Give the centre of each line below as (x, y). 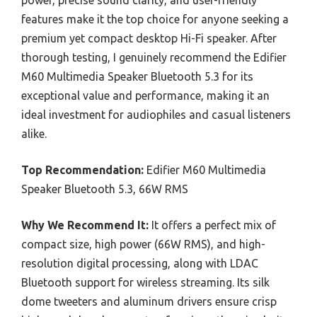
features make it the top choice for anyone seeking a (155, 19)
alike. (34, 134)
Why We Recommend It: (85, 225)
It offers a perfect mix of (212, 225)
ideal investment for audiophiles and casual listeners (156, 115)
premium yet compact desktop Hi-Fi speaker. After (149, 38)
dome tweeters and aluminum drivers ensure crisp (149, 301)
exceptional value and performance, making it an (145, 96)
